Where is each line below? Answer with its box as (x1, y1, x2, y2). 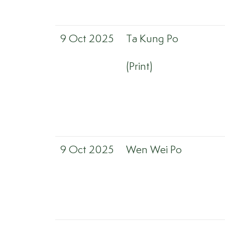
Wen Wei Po (126, 145, 182, 156)
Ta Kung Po (126, 34, 178, 45)
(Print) (126, 61, 152, 72)
